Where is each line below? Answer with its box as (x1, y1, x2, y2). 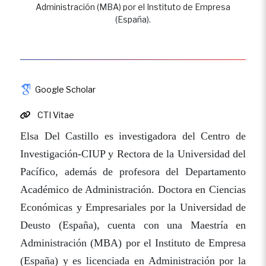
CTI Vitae (36, 110, 74, 120)
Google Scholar (35, 84, 96, 94)
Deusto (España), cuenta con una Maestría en (20, 219, 246, 231)
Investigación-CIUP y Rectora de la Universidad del (20, 148, 246, 160)
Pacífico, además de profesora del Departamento (20, 166, 246, 178)
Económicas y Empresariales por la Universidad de (20, 201, 246, 213)
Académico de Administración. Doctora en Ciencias (20, 183, 246, 195)
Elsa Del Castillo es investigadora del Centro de (20, 130, 246, 142)
